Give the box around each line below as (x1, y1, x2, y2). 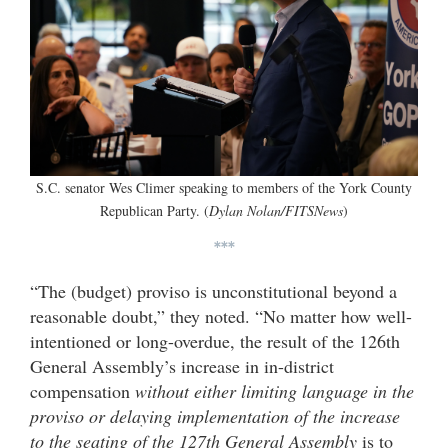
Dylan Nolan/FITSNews (209, 201, 343, 220)
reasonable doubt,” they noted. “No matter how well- (30, 304, 412, 328)
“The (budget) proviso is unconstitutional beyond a (30, 279, 397, 303)
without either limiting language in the (135, 379, 414, 403)
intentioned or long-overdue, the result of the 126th (30, 329, 400, 353)
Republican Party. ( (100, 201, 209, 220)
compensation (30, 379, 135, 403)
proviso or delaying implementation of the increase (30, 404, 400, 428)
